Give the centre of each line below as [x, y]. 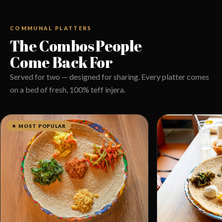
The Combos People [76, 46]
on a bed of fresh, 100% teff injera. [68, 89]
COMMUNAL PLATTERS [51, 28]
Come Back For [61, 62]
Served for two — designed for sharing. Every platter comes [110, 76]
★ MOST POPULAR [39, 126]
